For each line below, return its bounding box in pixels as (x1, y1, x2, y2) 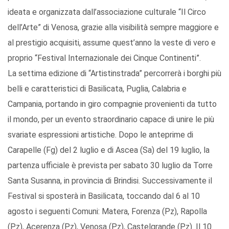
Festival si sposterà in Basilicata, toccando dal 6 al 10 (8, 191, 200, 201)
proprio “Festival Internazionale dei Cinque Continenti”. (8, 53, 201, 63)
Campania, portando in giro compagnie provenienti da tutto (8, 99, 217, 109)
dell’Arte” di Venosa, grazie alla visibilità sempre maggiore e (8, 22, 219, 33)
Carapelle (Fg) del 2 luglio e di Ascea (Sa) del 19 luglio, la (8, 145, 210, 155)
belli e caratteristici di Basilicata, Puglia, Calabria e (8, 84, 187, 94)
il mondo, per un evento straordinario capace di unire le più (8, 114, 214, 125)
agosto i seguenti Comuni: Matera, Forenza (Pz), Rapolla (8, 207, 207, 217)
